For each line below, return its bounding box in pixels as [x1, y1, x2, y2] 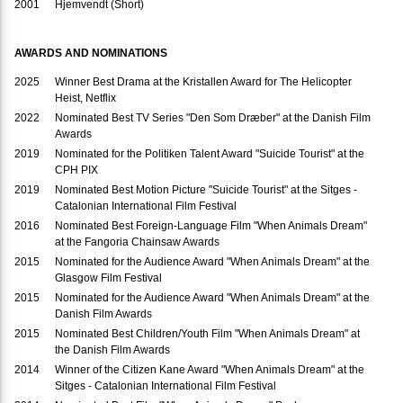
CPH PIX [55, 164, 98, 177]
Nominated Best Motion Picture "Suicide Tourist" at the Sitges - [55, 184, 357, 197]
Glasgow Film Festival [55, 272, 162, 285]
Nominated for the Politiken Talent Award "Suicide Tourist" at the [55, 148, 364, 161]
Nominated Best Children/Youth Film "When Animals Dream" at [55, 327, 360, 341]
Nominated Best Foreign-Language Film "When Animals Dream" [55, 219, 367, 233]
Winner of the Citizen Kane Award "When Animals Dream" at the [55, 363, 364, 377]
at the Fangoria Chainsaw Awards [55, 236, 219, 249]
